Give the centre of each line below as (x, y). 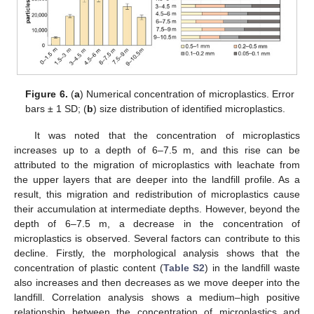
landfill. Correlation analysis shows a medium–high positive (157, 298)
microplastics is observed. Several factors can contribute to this (157, 239)
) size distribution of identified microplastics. (190, 109)
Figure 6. (47, 94)
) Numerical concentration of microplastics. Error (187, 94)
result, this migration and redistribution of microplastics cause (157, 194)
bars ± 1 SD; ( (56, 109)
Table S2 (184, 268)
